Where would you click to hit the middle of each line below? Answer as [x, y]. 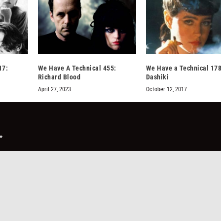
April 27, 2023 [54, 89]
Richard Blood [59, 77]
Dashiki [157, 77]
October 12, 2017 [166, 89]
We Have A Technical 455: [77, 68]
